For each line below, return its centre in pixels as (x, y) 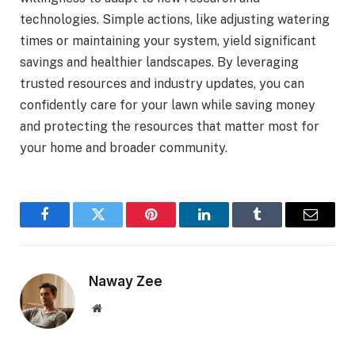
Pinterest (175, 226)
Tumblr (277, 226)
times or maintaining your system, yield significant (168, 41)
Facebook (71, 226)
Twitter (117, 226)
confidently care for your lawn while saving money (168, 105)
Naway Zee (126, 281)
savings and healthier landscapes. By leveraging (159, 62)
